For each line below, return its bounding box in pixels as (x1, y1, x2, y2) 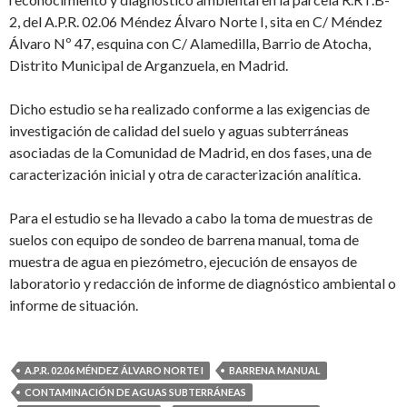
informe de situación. (9, 296, 138, 313)
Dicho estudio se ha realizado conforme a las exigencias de (9, 100, 370, 117)
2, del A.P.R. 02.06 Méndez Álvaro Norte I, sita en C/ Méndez (9, 13, 382, 30)
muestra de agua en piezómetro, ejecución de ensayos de (9, 253, 357, 270)
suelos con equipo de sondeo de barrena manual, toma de (9, 231, 359, 248)
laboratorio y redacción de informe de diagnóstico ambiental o (9, 274, 396, 292)
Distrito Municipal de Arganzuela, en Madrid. (9, 56, 288, 74)
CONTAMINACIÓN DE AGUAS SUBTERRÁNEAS (25, 386, 246, 398)
